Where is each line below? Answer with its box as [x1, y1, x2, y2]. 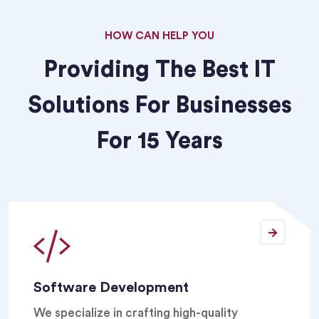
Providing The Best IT [43, 58, 276, 81]
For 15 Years [96, 130, 223, 152]
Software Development [33, 281, 189, 295]
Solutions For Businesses [27, 94, 292, 117]
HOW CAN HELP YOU [105, 31, 214, 41]
